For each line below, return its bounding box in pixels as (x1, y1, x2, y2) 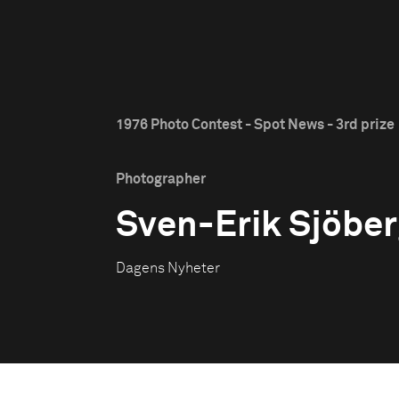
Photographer (116, 172, 206, 186)
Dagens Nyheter (116, 261, 220, 275)
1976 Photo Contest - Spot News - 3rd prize (116, 118, 395, 132)
